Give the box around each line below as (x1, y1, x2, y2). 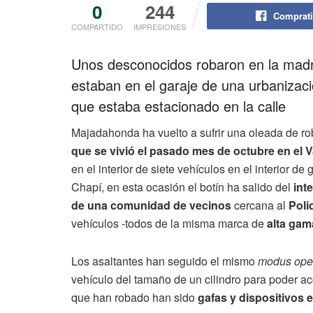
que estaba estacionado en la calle (71, 95, 286, 116)
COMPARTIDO (71, 20, 123, 32)
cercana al (234, 196, 289, 213)
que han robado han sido (71, 289, 198, 305)
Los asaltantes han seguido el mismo (71, 252, 258, 269)
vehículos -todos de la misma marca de (71, 214, 264, 231)
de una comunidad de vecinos (71, 196, 234, 213)
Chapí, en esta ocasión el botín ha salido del (71, 178, 291, 195)
